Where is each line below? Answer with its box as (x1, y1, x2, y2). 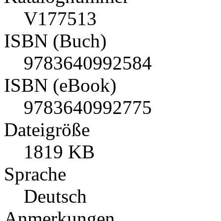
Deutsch (24, 185, 87, 207)
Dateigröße (4, 118, 90, 140)
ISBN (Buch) (4, 30, 107, 51)
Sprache (4, 163, 66, 184)
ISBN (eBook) (4, 74, 116, 96)
